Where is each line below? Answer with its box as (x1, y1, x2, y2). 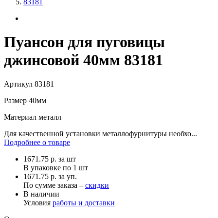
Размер (4, 96, 27, 105)
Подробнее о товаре (4, 138, 70, 146)
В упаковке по (23, 163, 73, 172)
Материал (4, 112, 36, 121)
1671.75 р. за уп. (23, 172, 77, 181)
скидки (85, 181, 109, 189)
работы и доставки (53, 198, 115, 207)
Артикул (4, 79, 33, 88)
